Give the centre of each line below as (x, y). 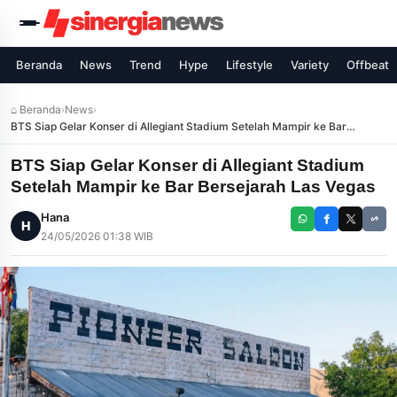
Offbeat (368, 65)
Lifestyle (249, 65)
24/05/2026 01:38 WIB (97, 236)
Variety (310, 65)
